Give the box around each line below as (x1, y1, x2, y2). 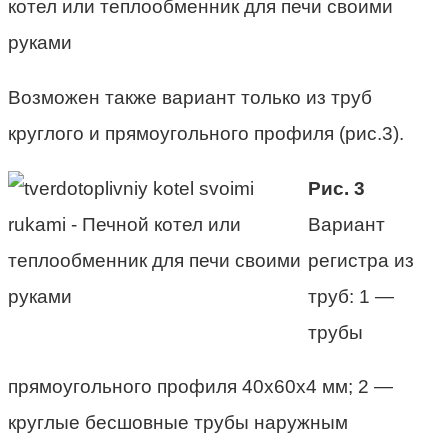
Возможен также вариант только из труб (8, 86, 372, 108)
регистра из (308, 249, 414, 271)
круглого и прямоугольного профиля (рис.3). (8, 122, 404, 144)
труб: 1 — (308, 285, 394, 307)
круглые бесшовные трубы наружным (8, 411, 348, 433)
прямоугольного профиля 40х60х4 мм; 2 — (8, 375, 393, 397)
